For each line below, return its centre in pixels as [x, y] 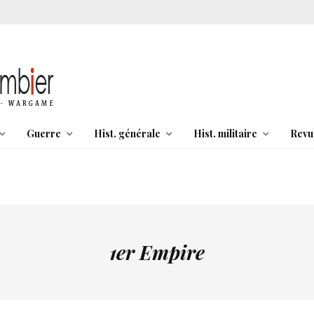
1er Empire [157, 252]
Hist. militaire [225, 134]
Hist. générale [127, 134]
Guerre [43, 134]
